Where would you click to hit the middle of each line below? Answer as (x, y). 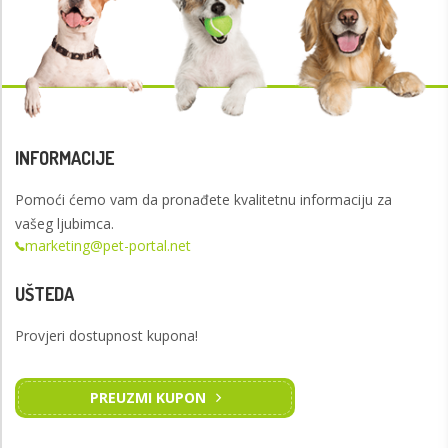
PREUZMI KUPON (147, 398)
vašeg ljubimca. (64, 224)
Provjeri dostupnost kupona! (106, 336)
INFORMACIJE (64, 158)
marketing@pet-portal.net (108, 246)
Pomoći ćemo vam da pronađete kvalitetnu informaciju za (203, 200)
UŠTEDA (44, 294)
